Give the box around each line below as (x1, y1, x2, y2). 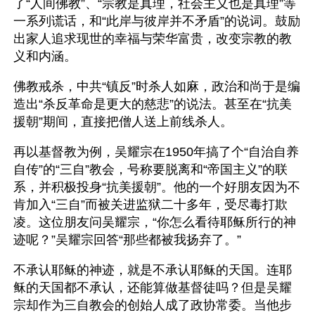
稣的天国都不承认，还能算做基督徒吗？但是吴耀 (13, 281, 292, 295)
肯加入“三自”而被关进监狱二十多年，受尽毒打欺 (13, 198, 288, 212)
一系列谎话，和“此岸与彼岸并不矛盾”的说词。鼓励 (13, 14, 300, 28)
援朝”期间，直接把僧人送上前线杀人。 (13, 115, 233, 129)
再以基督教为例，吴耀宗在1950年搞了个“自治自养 (13, 145, 299, 159)
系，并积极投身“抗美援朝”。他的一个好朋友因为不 (13, 180, 300, 194)
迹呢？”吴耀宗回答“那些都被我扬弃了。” (13, 233, 241, 247)
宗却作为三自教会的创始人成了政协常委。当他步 (13, 298, 292, 312)
